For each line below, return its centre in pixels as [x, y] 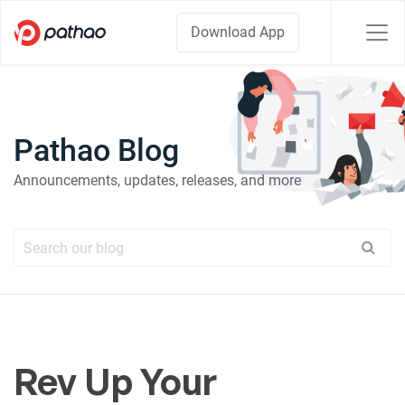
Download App [238, 32]
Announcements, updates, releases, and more [157, 180]
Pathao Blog [96, 150]
